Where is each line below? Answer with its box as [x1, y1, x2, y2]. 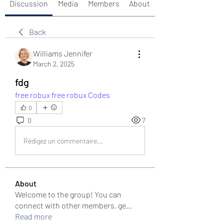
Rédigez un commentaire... [23, 136, 103, 145]
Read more [15, 211, 52, 221]
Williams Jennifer [33, 48, 92, 58]
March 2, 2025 [33, 59, 74, 68]
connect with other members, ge [15, 200, 126, 210]
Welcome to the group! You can [15, 189, 121, 199]
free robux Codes [51, 90, 110, 99]
